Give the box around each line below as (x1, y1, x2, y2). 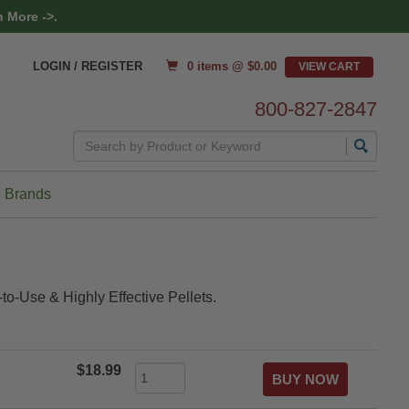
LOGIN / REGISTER (32, 59, 142, 73)
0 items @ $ (186, 58, 254, 73)
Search (72, 130, 122, 145)
